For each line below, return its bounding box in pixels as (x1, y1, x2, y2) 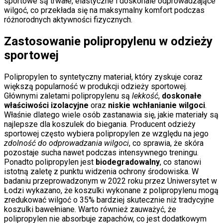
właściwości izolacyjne (4, 100, 89, 110)
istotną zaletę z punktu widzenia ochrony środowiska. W (4, 166, 199, 176)
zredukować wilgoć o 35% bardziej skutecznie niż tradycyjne (4, 195, 214, 205)
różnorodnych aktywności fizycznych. (4, 14, 132, 24)
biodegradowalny (96, 157, 160, 167)
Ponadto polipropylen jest (4, 157, 96, 167)
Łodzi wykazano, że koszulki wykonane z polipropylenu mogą (4, 185, 219, 195)
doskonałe (162, 91, 202, 101)
